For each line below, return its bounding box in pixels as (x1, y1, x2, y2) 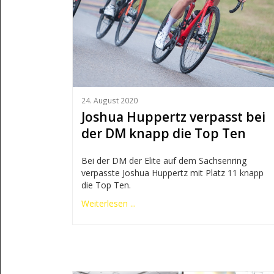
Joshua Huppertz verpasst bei (81, 108, 265, 126)
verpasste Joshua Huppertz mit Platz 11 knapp (81, 167, 264, 179)
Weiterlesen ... (81, 198, 136, 210)
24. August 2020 (81, 95, 138, 105)
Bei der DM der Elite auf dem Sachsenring (81, 155, 246, 167)
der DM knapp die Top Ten (81, 125, 246, 143)
